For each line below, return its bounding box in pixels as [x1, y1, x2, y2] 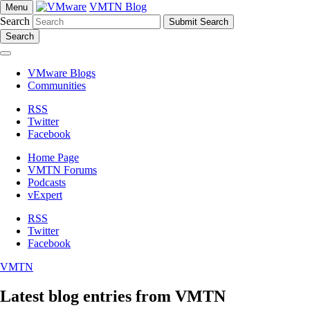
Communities [28, 80, 86, 91]
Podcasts [28, 176, 66, 188]
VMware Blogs [28, 67, 95, 79]
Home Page [28, 152, 79, 163]
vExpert [28, 189, 62, 201]
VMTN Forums [28, 164, 97, 176]
